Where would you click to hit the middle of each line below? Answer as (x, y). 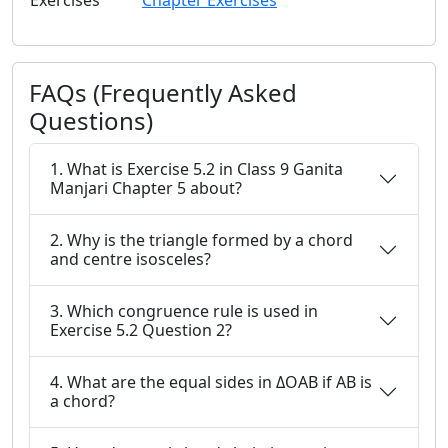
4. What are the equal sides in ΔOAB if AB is (211, 382)
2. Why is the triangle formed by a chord (201, 240)
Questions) (91, 120)
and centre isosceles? (130, 259)
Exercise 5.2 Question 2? (141, 330)
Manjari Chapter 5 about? (146, 188)
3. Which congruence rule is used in (184, 311)
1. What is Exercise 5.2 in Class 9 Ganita (196, 169)
